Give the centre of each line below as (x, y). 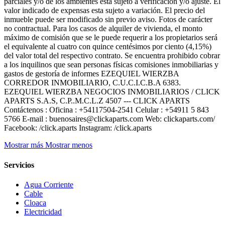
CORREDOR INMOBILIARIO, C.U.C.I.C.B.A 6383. (92, 83)
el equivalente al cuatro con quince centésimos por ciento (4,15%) (108, 47)
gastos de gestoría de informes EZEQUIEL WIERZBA (91, 74)
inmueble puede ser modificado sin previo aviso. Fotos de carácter (108, 20)
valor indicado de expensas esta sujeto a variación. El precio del (104, 11)
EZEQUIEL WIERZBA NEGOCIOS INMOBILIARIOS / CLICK (112, 92)
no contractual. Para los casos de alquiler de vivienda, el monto (103, 29)
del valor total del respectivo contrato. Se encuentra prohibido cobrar (112, 56)
